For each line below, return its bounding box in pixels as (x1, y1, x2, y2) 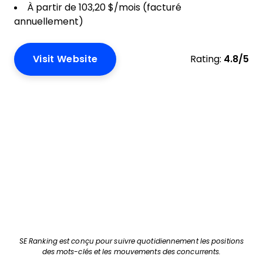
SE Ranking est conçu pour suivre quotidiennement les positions (19, 237, 244, 245)
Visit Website (33, 54, 98, 64)
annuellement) (14, 16, 83, 26)
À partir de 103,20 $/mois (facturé (27, 2, 181, 12)
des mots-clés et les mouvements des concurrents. (42, 248, 221, 256)
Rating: (190, 54, 221, 64)
